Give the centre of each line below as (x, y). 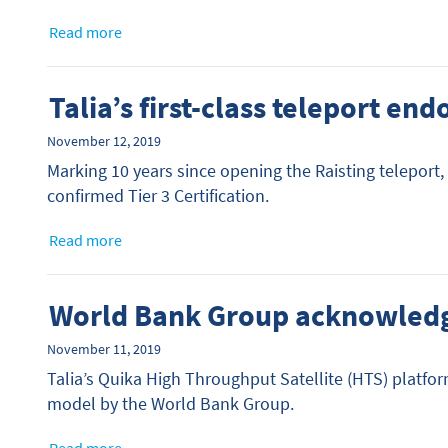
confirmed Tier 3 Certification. (158, 196)
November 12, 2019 (104, 141)
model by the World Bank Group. (170, 404)
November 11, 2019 (104, 349)
